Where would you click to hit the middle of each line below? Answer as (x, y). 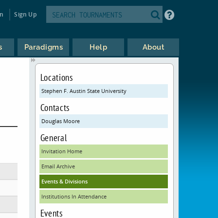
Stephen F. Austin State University (84, 91)
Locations (56, 77)
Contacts (55, 107)
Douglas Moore (60, 121)
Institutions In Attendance (74, 196)
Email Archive (58, 166)
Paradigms (44, 47)
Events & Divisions (64, 181)
